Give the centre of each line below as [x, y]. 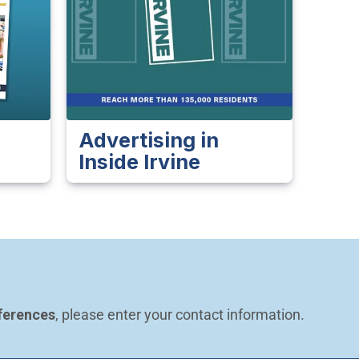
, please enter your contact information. [180, 315]
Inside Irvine [139, 162]
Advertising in [148, 141]
